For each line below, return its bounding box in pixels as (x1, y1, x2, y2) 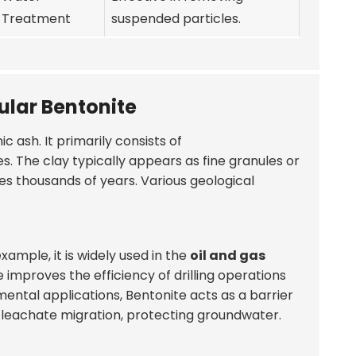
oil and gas (190, 246, 265, 265)
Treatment (2, 9, 71, 28)
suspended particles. (111, 9, 241, 28)
